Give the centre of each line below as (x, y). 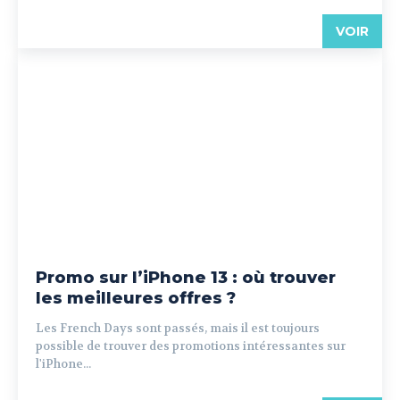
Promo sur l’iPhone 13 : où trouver (186, 278)
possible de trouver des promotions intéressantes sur (191, 346)
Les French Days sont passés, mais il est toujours (178, 328)
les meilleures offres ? (136, 298)
